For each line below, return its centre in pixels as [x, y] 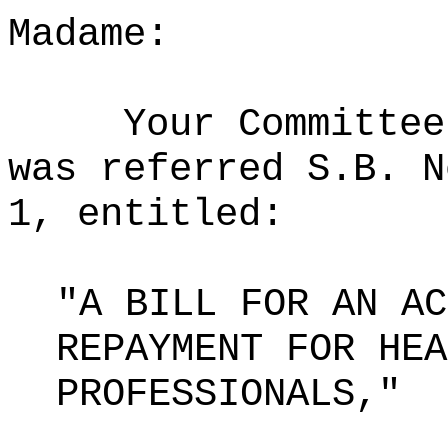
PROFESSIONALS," [228, 394]
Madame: [88, 34]
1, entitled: [146, 214]
